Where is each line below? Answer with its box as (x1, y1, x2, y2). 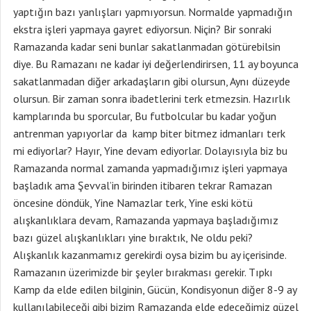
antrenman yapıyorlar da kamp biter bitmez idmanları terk (13, 126, 285, 140)
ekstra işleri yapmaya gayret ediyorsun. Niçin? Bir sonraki (13, 22, 271, 36)
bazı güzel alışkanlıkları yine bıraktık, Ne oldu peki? (13, 230, 253, 244)
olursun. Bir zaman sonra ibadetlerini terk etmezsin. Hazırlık (13, 92, 290, 106)
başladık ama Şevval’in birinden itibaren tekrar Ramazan (13, 178, 272, 192)
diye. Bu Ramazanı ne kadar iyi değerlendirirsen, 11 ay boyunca (13, 57, 299, 71)
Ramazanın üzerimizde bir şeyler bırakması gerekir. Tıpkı (13, 265, 273, 279)
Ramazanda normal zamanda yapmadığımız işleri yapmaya (13, 161, 287, 175)
